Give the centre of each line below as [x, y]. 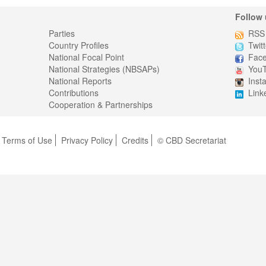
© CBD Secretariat [192, 140]
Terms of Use [27, 140]
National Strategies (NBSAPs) [104, 69]
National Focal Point [87, 57]
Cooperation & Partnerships [101, 105]
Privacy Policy [87, 140]
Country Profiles [79, 45]
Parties [62, 34]
